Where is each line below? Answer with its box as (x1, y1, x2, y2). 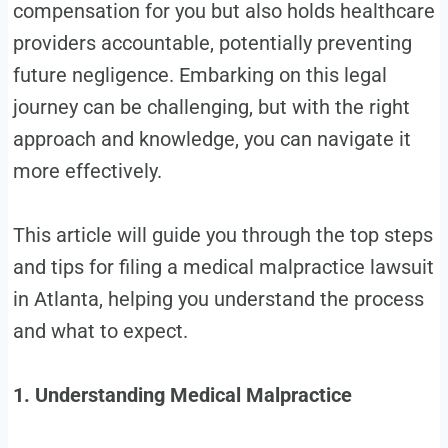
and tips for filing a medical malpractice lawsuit (12, 255, 434, 280)
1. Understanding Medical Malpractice (12, 383, 352, 408)
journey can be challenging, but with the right (12, 95, 410, 120)
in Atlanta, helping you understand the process (12, 287, 424, 312)
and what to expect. (12, 319, 188, 344)
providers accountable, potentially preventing (12, 31, 412, 56)
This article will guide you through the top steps (12, 223, 433, 248)
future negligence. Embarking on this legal (12, 63, 387, 88)
